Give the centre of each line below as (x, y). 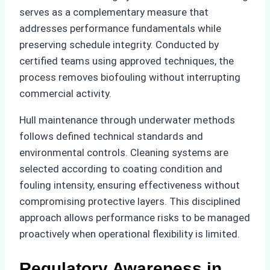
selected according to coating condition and (121, 168)
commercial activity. (65, 93)
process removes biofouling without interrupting (130, 77)
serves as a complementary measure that (114, 12)
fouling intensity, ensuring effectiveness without (130, 185)
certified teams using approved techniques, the (127, 61)
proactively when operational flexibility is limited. (130, 234)
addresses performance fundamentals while (120, 28)
